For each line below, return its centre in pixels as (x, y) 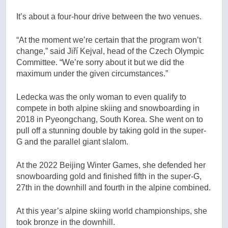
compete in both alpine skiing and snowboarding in (108, 108)
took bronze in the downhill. (66, 222)
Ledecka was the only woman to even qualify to (101, 97)
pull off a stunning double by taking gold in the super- (111, 130)
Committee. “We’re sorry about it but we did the (100, 62)
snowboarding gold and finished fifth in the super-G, (109, 176)
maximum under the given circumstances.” (92, 73)
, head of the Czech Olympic (153, 51)
